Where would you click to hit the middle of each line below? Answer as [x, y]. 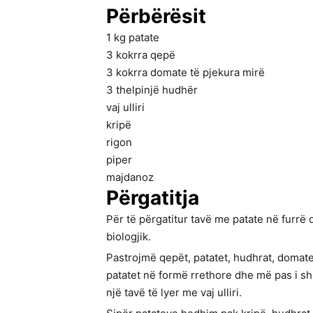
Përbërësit [156, 16]
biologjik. [129, 237]
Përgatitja [153, 198]
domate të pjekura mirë [208, 73]
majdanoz [130, 177]
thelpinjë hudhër [157, 90]
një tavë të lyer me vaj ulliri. [174, 293]
